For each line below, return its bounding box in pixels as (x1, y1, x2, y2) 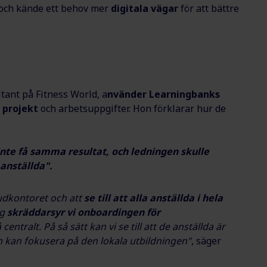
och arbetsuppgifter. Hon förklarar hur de (38, 102, 226, 116)
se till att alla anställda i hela (84, 191, 223, 205)
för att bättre (178, 2, 239, 15)
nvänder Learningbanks (107, 88, 220, 101)
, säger (191, 234, 221, 248)
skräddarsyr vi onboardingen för (7, 206, 160, 219)
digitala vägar (111, 2, 178, 15)
